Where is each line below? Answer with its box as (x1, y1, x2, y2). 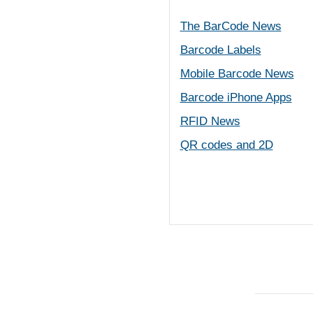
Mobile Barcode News (180, 67, 294, 80)
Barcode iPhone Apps (180, 91, 292, 104)
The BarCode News (180, 20, 282, 33)
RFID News (180, 115, 240, 128)
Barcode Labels (180, 43, 261, 57)
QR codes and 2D (180, 138, 273, 152)
